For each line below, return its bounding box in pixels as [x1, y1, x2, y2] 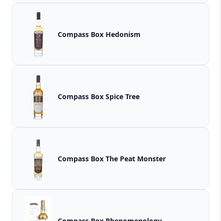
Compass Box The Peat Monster [58, 153, 166, 163]
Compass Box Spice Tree [58, 91, 140, 101]
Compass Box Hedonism [58, 29, 141, 39]
